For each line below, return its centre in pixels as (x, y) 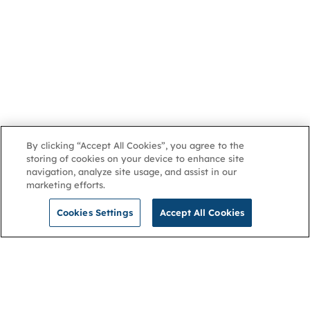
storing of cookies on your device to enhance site (136, 158)
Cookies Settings (94, 212)
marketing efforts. (66, 185)
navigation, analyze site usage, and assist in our (132, 172)
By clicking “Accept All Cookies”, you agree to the (136, 145)
